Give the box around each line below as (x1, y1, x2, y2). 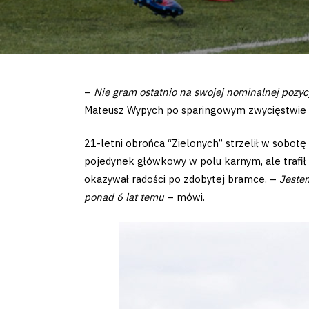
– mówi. (164, 190, 205, 204)
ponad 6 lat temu (84, 190, 164, 204)
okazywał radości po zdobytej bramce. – (84, 172, 279, 186)
